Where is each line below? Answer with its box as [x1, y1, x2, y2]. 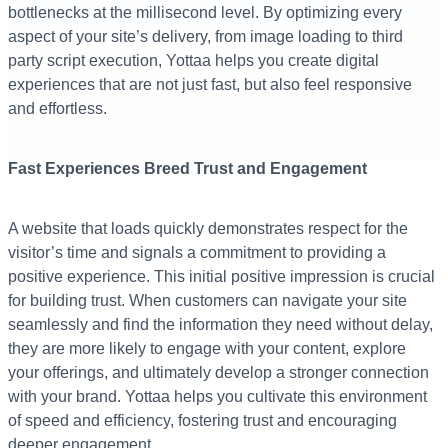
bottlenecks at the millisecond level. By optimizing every [8, 4, 402, 22]
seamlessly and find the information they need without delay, [8, 316, 433, 334]
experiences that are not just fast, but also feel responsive [8, 76, 412, 94]
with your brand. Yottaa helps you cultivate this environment [8, 388, 427, 406]
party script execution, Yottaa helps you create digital [8, 52, 379, 70]
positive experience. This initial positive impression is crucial [8, 268, 435, 286]
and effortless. [8, 100, 107, 118]
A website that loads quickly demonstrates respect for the [8, 220, 408, 238]
